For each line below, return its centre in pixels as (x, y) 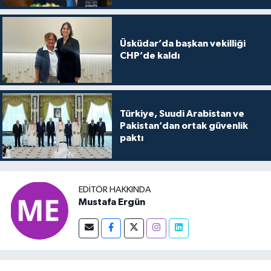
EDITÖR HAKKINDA (115, 189)
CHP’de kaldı (149, 56)
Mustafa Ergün (112, 202)
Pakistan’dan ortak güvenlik (184, 126)
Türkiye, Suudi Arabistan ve (182, 113)
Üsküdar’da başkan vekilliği (182, 44)
